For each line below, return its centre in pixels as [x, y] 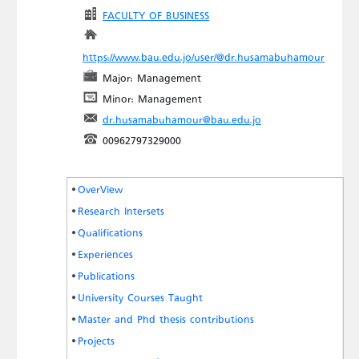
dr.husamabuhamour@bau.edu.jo [182, 119]
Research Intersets [121, 211]
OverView [100, 189]
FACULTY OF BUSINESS [156, 15]
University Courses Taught [140, 297]
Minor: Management [152, 99]
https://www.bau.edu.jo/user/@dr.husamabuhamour [204, 57]
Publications [106, 276]
